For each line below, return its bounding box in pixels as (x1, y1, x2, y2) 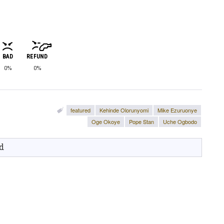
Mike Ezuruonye (157, 106, 197, 114)
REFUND (26, 53, 47, 60)
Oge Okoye (91, 117, 120, 125)
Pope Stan (129, 117, 154, 125)
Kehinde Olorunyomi (99, 106, 148, 114)
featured (70, 106, 90, 114)
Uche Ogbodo (163, 117, 197, 125)
